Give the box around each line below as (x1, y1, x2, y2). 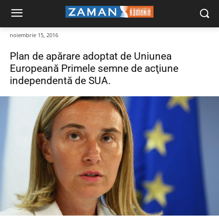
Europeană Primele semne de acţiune (10, 63, 178, 75)
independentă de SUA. (10, 75, 111, 87)
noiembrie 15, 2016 (10, 31, 58, 39)
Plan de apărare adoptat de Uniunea (10, 50, 172, 63)
